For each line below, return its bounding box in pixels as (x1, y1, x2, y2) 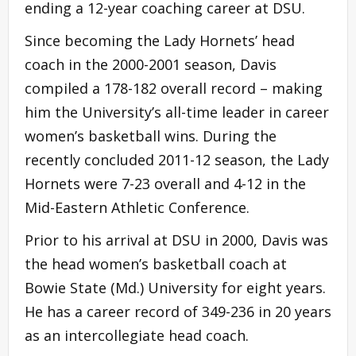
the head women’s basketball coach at (25, 254, 287, 274)
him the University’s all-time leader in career (25, 103, 329, 122)
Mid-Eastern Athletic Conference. (25, 198, 250, 218)
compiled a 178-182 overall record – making (25, 79, 323, 99)
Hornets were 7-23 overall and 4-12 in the (25, 174, 306, 194)
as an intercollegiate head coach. (25, 326, 249, 346)
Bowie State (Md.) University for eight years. (25, 278, 326, 298)
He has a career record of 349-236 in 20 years (25, 302, 331, 322)
